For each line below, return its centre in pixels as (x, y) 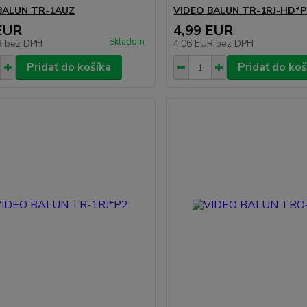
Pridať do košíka (69, 67)
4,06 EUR (195, 44)
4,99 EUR (204, 30)
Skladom (127, 42)
